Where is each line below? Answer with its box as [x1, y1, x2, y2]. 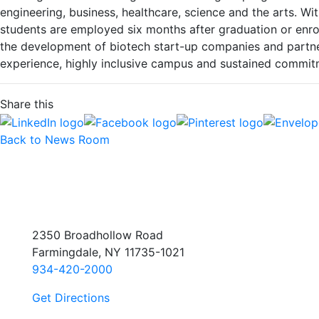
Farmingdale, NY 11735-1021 [32, 245, 184, 260]
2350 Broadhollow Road [32, 228, 163, 243]
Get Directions [32, 291, 110, 305]
